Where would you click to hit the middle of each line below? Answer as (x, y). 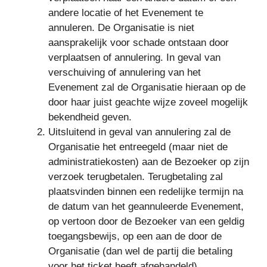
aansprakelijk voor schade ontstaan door (139, 42)
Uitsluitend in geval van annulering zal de (139, 132)
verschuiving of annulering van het (125, 72)
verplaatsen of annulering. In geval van (134, 57)
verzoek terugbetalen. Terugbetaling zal (136, 176)
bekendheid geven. (90, 117)
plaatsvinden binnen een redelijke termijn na (146, 191)
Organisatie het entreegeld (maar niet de (138, 147)
